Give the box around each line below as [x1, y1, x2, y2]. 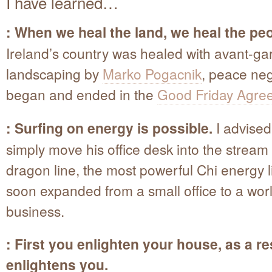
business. [6, 200, 64, 220]
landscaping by [6, 63, 103, 83]
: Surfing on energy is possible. [6, 117, 212, 138]
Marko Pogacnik [103, 63, 202, 83]
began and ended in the [6, 84, 157, 104]
